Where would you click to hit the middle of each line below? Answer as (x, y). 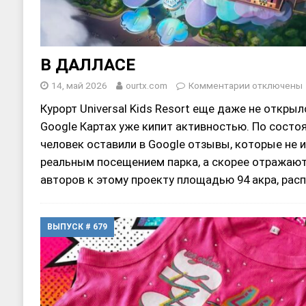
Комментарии (219, 85)
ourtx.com (146, 85)
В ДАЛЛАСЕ (87, 64)
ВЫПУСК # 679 (77, 226)
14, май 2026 (79, 85)
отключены (276, 85)
